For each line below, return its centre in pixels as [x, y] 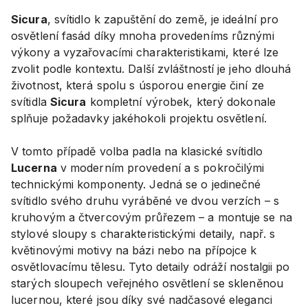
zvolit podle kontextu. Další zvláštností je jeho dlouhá [151, 68]
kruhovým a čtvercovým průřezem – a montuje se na [152, 217]
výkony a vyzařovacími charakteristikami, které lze [145, 52]
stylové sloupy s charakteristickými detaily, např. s [143, 233]
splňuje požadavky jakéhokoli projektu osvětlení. [139, 118]
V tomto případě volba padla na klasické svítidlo [137, 151]
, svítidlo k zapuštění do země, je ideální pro [163, 19]
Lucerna [34, 167]
